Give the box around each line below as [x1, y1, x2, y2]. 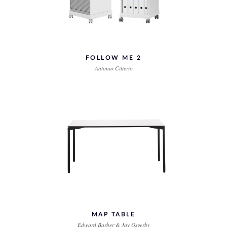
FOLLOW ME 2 [85, 55, 142, 61]
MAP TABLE [91, 211, 136, 217]
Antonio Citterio [94, 64, 133, 72]
